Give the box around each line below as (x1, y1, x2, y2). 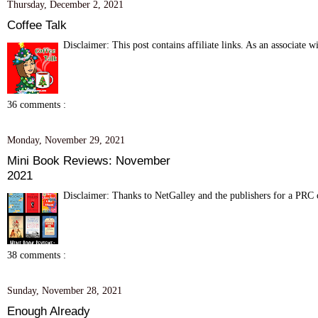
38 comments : (7, 248, 66, 261)
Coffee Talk (7, 17, 67, 32)
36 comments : (7, 98, 66, 110)
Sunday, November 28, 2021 (7, 284, 122, 296)
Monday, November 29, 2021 (7, 133, 125, 146)
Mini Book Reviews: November (7, 153, 170, 168)
